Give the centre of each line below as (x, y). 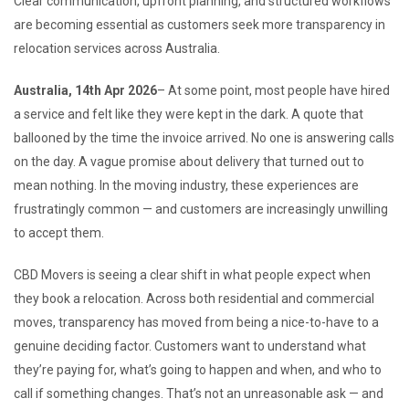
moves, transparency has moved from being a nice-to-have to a (196, 322)
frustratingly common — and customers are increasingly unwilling (201, 209)
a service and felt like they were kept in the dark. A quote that (189, 114)
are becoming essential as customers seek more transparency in (199, 24)
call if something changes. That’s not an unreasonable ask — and (199, 393)
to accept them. (59, 232)
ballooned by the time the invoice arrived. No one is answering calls (204, 137)
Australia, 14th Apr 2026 (85, 90)
